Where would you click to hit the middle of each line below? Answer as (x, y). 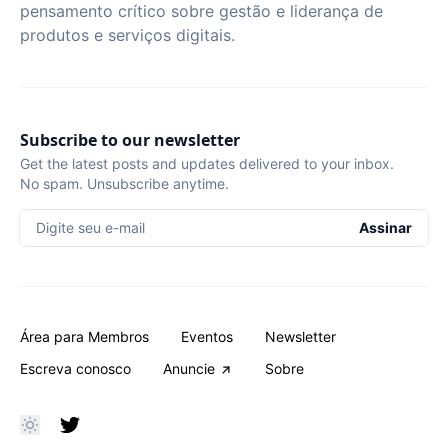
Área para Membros (84, 336)
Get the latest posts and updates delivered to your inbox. (207, 163)
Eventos (207, 336)
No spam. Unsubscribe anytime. (124, 183)
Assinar (385, 227)
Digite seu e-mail (90, 227)
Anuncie (189, 368)
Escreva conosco (75, 368)
